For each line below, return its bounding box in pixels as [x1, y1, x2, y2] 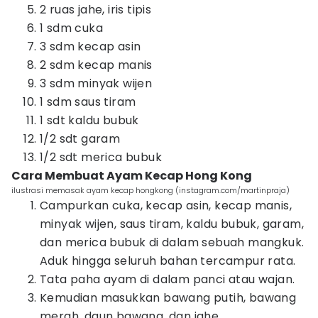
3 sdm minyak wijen [40, 75, 153, 92]
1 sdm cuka [40, 20, 103, 36]
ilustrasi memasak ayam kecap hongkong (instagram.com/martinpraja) [11, 185, 290, 196]
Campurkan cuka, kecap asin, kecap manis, [40, 197, 292, 214]
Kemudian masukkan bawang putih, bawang [40, 290, 297, 306]
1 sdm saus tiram [40, 94, 136, 110]
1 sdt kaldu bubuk [40, 112, 139, 128]
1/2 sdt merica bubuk [40, 149, 162, 165]
